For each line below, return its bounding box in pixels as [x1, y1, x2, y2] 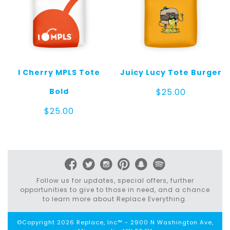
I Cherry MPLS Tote [18, 67, 101, 78]
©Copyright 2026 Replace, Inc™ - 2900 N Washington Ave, [16, 218, 214, 227]
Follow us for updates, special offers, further [36, 176, 194, 185]
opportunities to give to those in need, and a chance [20, 185, 210, 195]
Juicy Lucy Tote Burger [120, 67, 222, 78]
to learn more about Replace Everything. [43, 195, 187, 204]
